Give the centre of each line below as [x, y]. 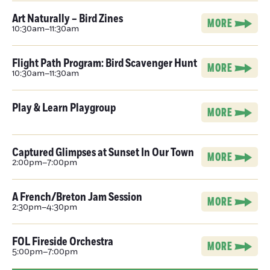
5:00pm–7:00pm [45, 252]
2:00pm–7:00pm [45, 163]
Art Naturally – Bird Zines [67, 19]
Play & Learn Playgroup [64, 108]
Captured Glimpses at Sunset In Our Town [103, 152]
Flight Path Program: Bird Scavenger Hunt [105, 63]
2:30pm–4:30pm [45, 207]
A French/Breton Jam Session [77, 197]
